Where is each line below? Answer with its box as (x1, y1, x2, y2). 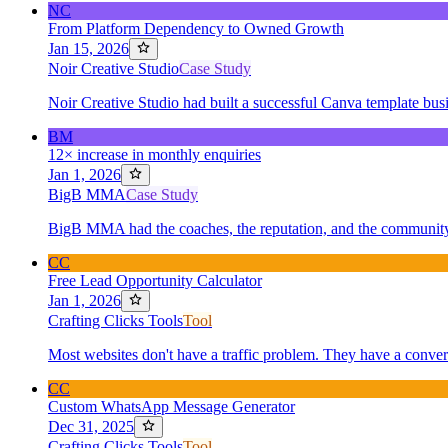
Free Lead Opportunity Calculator (48, 272, 262, 289)
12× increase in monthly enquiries (48, 146, 261, 163)
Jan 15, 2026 (48, 40, 129, 57)
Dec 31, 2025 (48, 418, 134, 435)
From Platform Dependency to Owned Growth (48, 20, 344, 37)
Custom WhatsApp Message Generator (48, 398, 295, 415)
